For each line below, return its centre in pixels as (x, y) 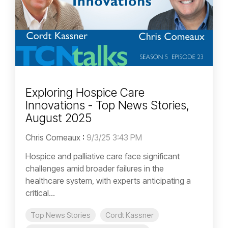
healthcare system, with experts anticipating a (108, 180)
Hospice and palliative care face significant (103, 156)
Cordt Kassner (130, 215)
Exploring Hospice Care (85, 92)
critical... (40, 193)
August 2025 (59, 118)
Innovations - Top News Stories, (107, 105)
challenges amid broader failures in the (95, 168)
